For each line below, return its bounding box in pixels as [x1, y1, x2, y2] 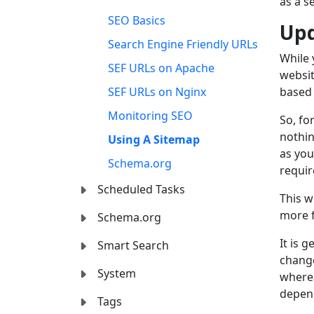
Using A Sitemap [108, 132, 200, 148]
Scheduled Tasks [97, 182, 185, 198]
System [97, 266, 136, 282]
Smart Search [97, 238, 169, 254]
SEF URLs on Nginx [108, 84, 206, 100]
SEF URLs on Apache [108, 60, 214, 76]
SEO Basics [108, 13, 165, 29]
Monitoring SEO [108, 108, 193, 124]
